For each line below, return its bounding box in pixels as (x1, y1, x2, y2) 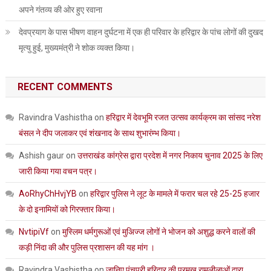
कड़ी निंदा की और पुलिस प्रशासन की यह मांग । (18, 242, 155, 252)
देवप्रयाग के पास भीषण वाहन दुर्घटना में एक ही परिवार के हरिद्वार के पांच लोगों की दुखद (18, 27, 263, 37)
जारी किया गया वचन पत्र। (18, 166, 97, 176)
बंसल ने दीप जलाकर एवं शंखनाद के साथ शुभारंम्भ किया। (18, 128, 181, 138)
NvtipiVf (18, 226, 49, 237)
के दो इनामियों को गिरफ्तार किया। (18, 204, 116, 214)
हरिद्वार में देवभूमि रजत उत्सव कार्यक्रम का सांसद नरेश (105, 112, 261, 122)
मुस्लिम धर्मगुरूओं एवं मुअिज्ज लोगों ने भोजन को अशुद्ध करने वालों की (62, 226, 255, 237)
